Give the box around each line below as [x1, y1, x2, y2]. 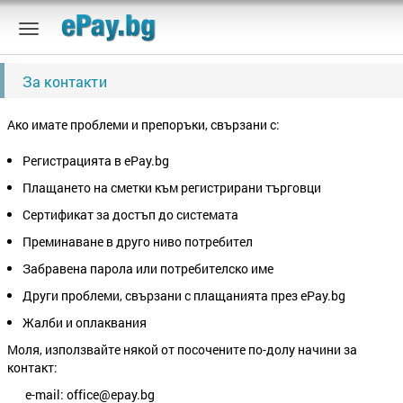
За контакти [22, 72, 107, 91]
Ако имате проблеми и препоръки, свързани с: [7, 116, 280, 133]
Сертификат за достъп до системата [22, 206, 238, 223]
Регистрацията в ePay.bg [22, 152, 169, 169]
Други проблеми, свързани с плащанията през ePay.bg [22, 287, 345, 304]
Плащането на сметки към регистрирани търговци [22, 179, 321, 196]
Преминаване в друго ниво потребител [22, 233, 253, 250]
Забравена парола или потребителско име [22, 260, 273, 277]
